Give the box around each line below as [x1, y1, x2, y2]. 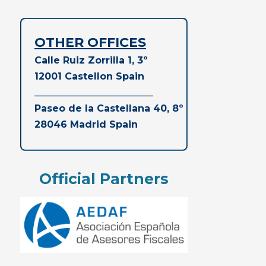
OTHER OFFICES [34, 34, 146, 50]
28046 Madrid [34, 119, 109, 130]
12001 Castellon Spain [34, 71, 144, 82]
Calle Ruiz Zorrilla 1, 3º [34, 55, 148, 66]
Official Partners [39, 170, 169, 188]
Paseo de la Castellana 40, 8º [34, 103, 183, 114]
